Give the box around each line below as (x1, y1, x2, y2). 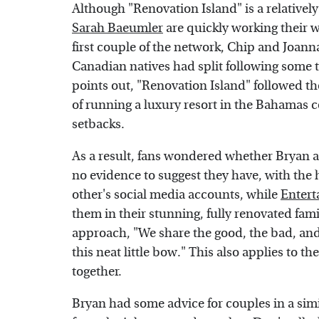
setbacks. (72, 117, 125, 132)
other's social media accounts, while (72, 187, 281, 203)
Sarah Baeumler (72, 21, 163, 36)
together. (72, 264, 122, 280)
